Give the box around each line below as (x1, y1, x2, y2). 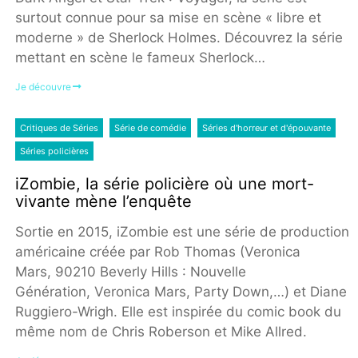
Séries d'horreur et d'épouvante (201, 121, 331, 133)
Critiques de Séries (19, 121, 98, 133)
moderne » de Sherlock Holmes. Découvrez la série (14, 30, 343, 46)
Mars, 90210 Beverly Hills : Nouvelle (14, 263, 246, 280)
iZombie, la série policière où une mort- (14, 173, 314, 193)
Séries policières (19, 145, 89, 157)
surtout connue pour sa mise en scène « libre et (14, 10, 321, 26)
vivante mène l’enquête (14, 191, 192, 211)
